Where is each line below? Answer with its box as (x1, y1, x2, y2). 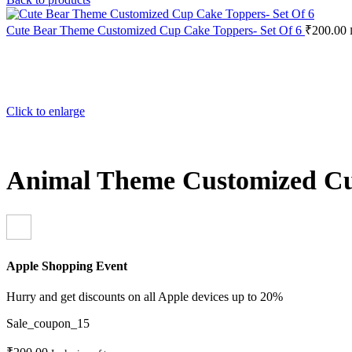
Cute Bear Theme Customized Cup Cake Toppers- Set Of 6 (6, 24, 305, 37)
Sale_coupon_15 (6, 317, 90, 331)
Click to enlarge (6, 104, 85, 118)
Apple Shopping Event (6, 258, 127, 273)
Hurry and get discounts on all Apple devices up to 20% (6, 290, 283, 304)
